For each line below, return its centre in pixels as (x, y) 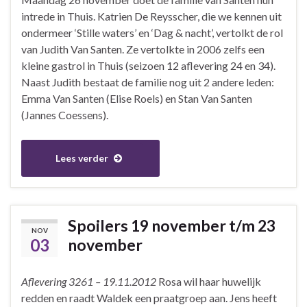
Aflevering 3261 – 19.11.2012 (89, 281)
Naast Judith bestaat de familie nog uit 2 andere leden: (148, 82)
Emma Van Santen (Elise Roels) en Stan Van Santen (137, 98)
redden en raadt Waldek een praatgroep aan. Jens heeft (149, 297)
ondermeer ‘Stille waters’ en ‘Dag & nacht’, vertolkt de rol (152, 32)
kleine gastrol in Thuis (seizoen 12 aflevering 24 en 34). (148, 65)
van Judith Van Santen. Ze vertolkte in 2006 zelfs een (143, 49)
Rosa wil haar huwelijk (209, 281)
